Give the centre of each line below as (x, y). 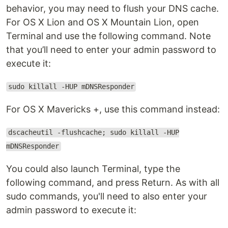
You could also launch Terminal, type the (93, 168)
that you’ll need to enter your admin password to (111, 49)
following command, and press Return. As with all (113, 182)
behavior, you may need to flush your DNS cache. (112, 8)
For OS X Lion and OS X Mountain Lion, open (103, 22)
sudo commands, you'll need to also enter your (107, 196)
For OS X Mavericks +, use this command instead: (113, 109)
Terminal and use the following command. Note (108, 36)
